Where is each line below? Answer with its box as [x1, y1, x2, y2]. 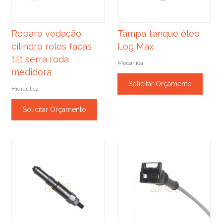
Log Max [117, 41, 154, 52]
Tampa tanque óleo [117, 28, 200, 39]
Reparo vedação [11, 28, 82, 39]
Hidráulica [11, 85, 39, 93]
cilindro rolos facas [11, 41, 92, 52]
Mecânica [117, 59, 143, 67]
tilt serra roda [11, 54, 69, 65]
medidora [11, 67, 52, 78]
